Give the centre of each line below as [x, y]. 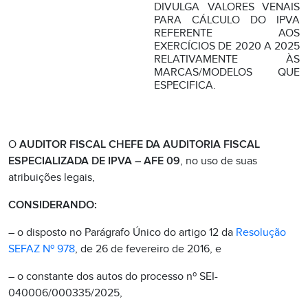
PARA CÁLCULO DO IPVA [227, 20]
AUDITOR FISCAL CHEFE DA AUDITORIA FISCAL [140, 144]
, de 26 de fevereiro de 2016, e [148, 249]
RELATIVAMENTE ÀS [227, 59]
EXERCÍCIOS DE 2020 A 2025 [227, 46]
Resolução [261, 232]
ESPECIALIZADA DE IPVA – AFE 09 [94, 161]
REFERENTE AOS [227, 33]
